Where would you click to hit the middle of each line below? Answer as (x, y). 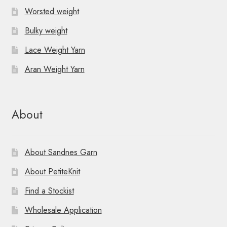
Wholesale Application (63, 210)
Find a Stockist (49, 191)
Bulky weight (46, 31)
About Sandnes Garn (61, 152)
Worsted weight (52, 12)
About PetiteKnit (52, 171)
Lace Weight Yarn (55, 50)
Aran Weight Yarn (54, 69)
